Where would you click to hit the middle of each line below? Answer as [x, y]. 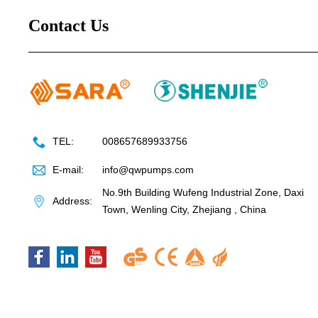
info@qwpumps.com [148, 170]
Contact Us [68, 26]
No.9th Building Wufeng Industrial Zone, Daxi [203, 193]
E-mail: [68, 170]
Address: [72, 201]
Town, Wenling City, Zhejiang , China [184, 210]
